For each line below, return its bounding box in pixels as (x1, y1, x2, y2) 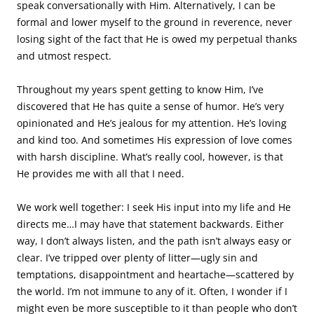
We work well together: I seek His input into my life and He (17, 200, 291, 214)
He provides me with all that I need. (17, 167, 184, 180)
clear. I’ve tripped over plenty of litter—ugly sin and (17, 251, 258, 264)
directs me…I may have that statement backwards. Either (17, 217, 284, 231)
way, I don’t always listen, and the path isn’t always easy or (17, 234, 292, 247)
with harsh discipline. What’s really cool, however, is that (17, 150, 283, 163)
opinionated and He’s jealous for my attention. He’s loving (17, 116, 287, 130)
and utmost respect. (17, 49, 111, 62)
